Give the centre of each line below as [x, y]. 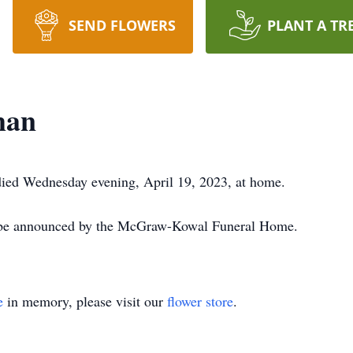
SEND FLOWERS [122, 25]
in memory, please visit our [85, 301]
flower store [200, 301]
